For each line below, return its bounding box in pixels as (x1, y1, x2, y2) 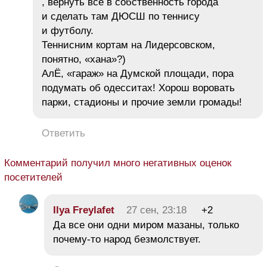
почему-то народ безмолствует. (53, 234, 201, 246)
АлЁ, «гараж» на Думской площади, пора (42, 68, 234, 80)
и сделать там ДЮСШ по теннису (42, 11, 200, 23)
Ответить (42, 128, 85, 139)
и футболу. (42, 25, 94, 37)
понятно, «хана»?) (42, 54, 126, 66)
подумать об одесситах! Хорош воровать (42, 82, 235, 94)
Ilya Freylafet (53, 204, 114, 216)
